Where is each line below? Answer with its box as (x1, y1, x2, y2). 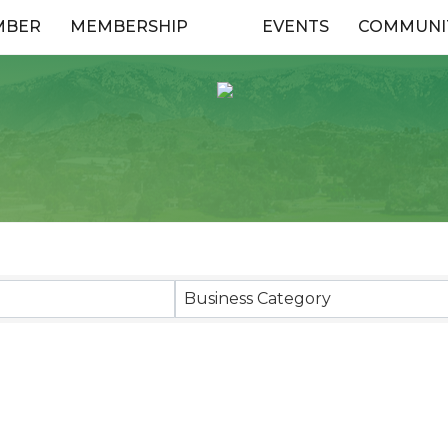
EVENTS (261, 17, 329, 36)
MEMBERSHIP (69, 17, 188, 36)
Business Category (183, 289, 331, 308)
